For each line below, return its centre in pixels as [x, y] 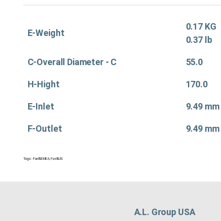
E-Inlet [41, 106]
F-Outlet [45, 128]
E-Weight [46, 33]
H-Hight [43, 84]
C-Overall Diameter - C [72, 62]
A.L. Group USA [165, 212]
